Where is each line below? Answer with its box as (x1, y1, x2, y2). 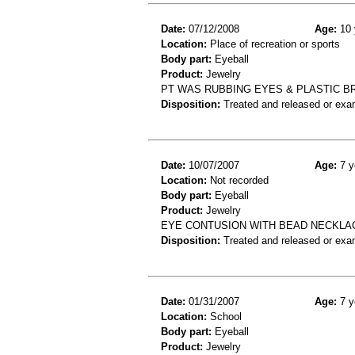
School (207, 310, 242, 323)
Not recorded (207, 174, 269, 186)
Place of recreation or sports (207, 37, 340, 50)
